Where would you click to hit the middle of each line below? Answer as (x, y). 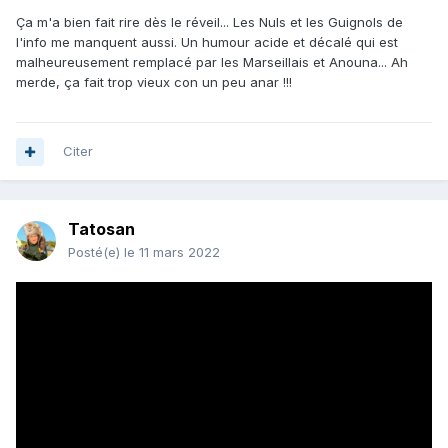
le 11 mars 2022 (172, 252)
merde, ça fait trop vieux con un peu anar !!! (156, 82)
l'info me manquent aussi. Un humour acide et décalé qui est (207, 42)
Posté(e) (96, 252)
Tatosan (101, 229)
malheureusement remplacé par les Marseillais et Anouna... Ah (212, 62)
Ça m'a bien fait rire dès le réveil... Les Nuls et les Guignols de (209, 22)
